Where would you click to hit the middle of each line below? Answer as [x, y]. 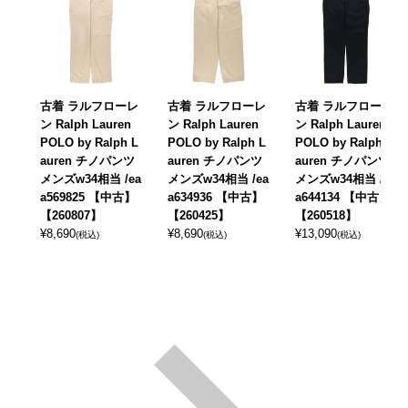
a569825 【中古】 [88, 197]
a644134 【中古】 [343, 197]
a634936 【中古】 [215, 197]
